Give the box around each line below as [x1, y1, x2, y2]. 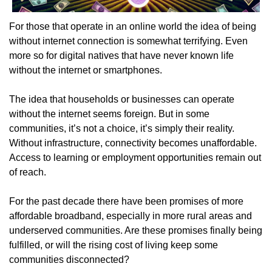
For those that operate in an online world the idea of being [9, 21, 256, 32]
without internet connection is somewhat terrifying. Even [9, 35, 248, 46]
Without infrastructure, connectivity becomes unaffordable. [9, 137, 257, 148]
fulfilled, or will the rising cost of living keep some [9, 239, 218, 250]
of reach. [9, 166, 46, 177]
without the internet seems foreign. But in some [9, 108, 209, 119]
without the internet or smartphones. [9, 64, 162, 75]
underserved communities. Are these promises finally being [9, 225, 262, 236]
